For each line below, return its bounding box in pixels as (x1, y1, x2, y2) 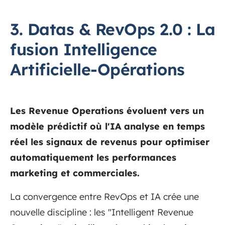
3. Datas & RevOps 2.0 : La (10, 19, 215, 40)
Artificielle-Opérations (10, 59, 185, 80)
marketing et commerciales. (10, 167, 140, 179)
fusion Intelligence (10, 39, 157, 60)
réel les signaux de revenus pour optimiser (10, 136, 209, 148)
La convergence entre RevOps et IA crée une (10, 191, 199, 203)
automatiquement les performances (10, 152, 176, 164)
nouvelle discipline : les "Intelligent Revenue (10, 206, 193, 218)
